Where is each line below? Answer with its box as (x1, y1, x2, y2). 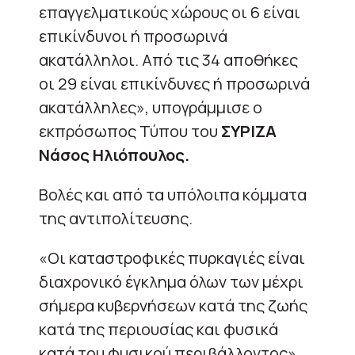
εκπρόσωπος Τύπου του (39, 120, 221, 142)
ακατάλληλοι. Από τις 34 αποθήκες (39, 48, 298, 71)
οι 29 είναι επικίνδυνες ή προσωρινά (39, 72, 310, 94)
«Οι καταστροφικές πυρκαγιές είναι (39, 246, 305, 269)
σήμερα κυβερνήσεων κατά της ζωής (39, 294, 307, 316)
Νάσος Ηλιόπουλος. (39, 143, 189, 166)
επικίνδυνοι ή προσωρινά (39, 25, 227, 47)
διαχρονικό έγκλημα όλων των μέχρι (39, 270, 303, 292)
